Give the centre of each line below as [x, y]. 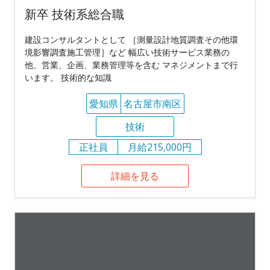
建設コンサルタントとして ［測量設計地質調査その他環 [131, 39]
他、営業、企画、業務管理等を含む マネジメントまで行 [131, 64]
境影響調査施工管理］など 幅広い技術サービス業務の [127, 52]
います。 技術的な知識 [68, 77]
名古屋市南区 [152, 103]
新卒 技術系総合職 [74, 14]
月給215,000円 [159, 147]
